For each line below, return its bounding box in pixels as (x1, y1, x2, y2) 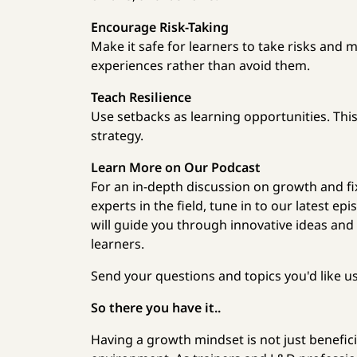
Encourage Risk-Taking (91, 18, 229, 36)
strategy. (91, 127, 144, 144)
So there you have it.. (91, 299, 222, 316)
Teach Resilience (91, 88, 192, 106)
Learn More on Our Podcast (91, 159, 261, 176)
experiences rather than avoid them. (91, 57, 311, 74)
